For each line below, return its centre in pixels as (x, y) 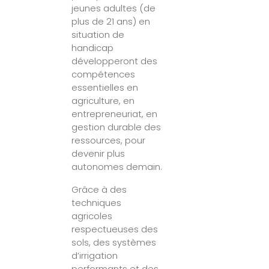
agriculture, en (103, 100)
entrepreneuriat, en (115, 113)
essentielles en (105, 87)
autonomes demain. (117, 166)
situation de (98, 34)
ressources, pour (109, 140)
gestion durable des (116, 127)
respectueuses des (115, 229)
